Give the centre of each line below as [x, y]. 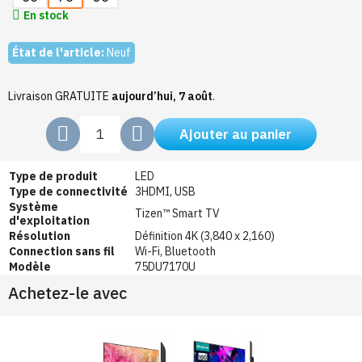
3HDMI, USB [165, 191]
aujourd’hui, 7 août [162, 96]
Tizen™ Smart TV [177, 213]
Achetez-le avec [67, 293]
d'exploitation [49, 220]
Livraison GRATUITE [60, 96]
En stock [46, 15]
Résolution [40, 236]
